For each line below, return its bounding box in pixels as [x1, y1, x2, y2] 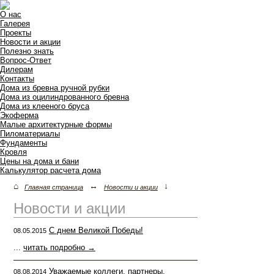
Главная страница [24, 183, 83, 191]
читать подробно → [23, 243, 95, 252]
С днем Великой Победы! [48, 226, 143, 235]
